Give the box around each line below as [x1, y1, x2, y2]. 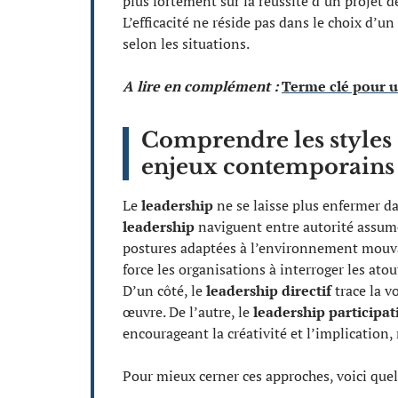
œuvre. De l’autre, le [123, 301, 253, 322]
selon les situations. [123, 33, 250, 53]
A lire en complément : [123, 76, 278, 96]
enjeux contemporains [141, 153, 394, 179]
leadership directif [206, 280, 331, 300]
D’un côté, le [123, 280, 206, 300]
